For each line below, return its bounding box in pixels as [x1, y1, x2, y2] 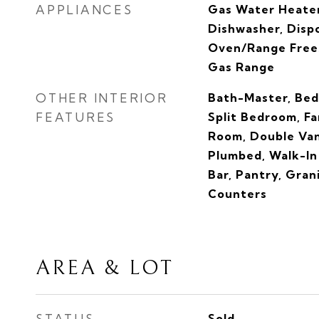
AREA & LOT [36, 256, 174, 280]
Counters [207, 187, 267, 201]
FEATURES [36, 110, 115, 125]
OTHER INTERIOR [36, 90, 168, 105]
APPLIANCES [36, 2, 133, 17]
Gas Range [207, 60, 275, 74]
